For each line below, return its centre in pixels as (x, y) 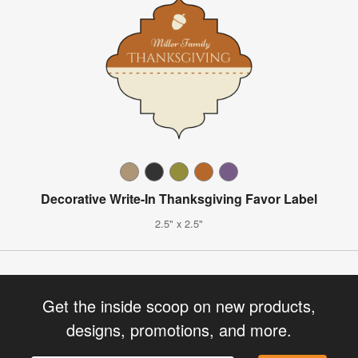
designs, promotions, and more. (179, 329)
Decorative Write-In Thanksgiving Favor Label (179, 198)
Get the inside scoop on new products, (179, 305)
